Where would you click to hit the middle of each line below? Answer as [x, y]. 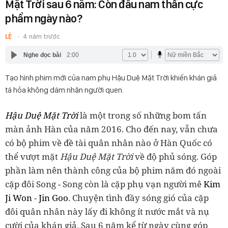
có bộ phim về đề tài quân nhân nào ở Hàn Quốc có [109, 143]
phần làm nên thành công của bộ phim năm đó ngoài [113, 170]
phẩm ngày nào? [44, 18]
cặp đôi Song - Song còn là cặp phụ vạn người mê [104, 184]
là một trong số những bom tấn [142, 115]
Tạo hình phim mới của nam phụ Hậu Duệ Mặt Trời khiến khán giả [111, 78]
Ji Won [19, 198]
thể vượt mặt [32, 156]
